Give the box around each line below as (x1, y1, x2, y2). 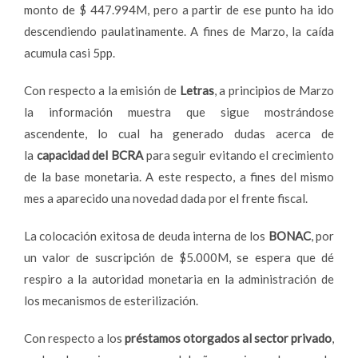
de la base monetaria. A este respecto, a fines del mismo (24, 169, 334, 184)
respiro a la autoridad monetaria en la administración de (24, 271, 334, 286)
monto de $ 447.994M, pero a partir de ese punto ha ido (24, 2, 334, 17)
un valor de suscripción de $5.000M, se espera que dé (24, 249, 334, 265)
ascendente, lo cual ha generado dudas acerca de (24, 125, 334, 141)
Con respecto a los (24, 330, 125, 345)
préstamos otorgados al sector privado (125, 330, 332, 345)
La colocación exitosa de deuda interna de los (24, 228, 268, 243)
